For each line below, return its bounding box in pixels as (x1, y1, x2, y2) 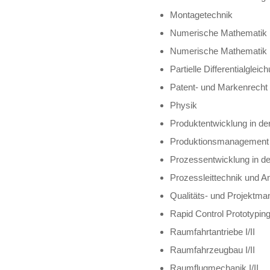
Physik (170, 99, 198, 110)
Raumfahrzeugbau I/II (170, 244, 256, 255)
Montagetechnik (170, 9, 233, 20)
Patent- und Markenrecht (170, 81, 268, 92)
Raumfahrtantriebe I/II (170, 226, 256, 237)
